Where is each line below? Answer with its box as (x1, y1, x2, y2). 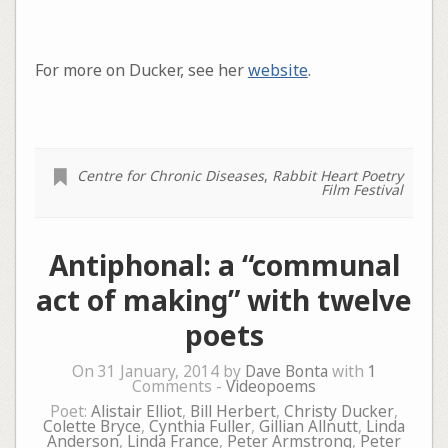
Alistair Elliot (91, 401, 182, 423)
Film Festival (321, 179, 404, 199)
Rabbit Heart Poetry (272, 165, 404, 185)
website (247, 58, 308, 81)
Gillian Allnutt (259, 416, 358, 438)
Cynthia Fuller (149, 416, 251, 438)
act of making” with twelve (36, 280, 412, 319)
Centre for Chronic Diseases (77, 165, 265, 185)
